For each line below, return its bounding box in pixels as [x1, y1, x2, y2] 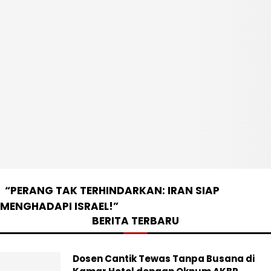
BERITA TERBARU [92, 213, 179, 228]
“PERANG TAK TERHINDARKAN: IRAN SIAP [5, 183, 220, 198]
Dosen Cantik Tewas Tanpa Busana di [73, 252, 255, 265]
